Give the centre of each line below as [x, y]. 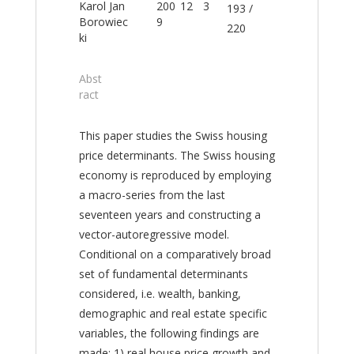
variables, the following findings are [169, 333]
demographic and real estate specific [173, 313]
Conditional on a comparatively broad [175, 254]
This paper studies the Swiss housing [173, 136]
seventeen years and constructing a [169, 215]
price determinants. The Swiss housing [177, 155]
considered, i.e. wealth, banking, [160, 294]
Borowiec [103, 22]
